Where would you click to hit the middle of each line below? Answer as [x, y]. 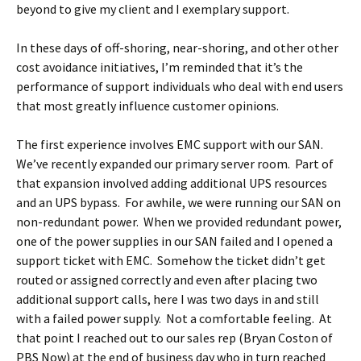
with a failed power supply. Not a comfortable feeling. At [174, 318]
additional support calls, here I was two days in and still [168, 299]
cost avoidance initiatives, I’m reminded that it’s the [160, 67]
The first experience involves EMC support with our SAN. [171, 144]
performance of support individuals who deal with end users [180, 86]
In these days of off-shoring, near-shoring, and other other [177, 48]
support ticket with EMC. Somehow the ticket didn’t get [171, 260]
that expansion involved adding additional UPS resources [172, 183]
